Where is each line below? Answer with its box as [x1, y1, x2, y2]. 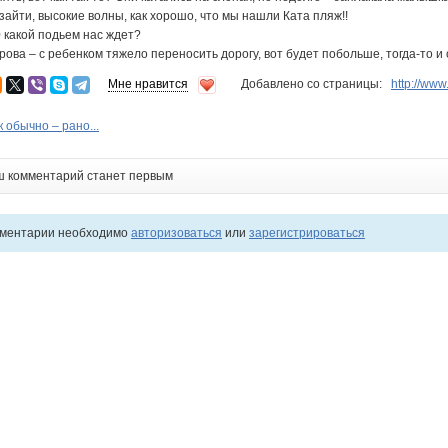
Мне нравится [108, 77, 188, 92]
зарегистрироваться [249, 226, 365, 240]
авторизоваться [131, 226, 222, 240]
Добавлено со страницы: [238, 77, 391, 92]
